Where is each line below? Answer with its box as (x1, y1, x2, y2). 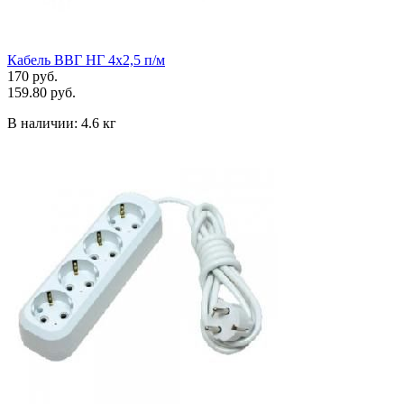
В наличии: (7, 115, 81, 131)
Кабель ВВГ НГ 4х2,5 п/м (7, 51, 165, 68)
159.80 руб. (7, 84, 76, 100)
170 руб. (7, 68, 58, 84)
